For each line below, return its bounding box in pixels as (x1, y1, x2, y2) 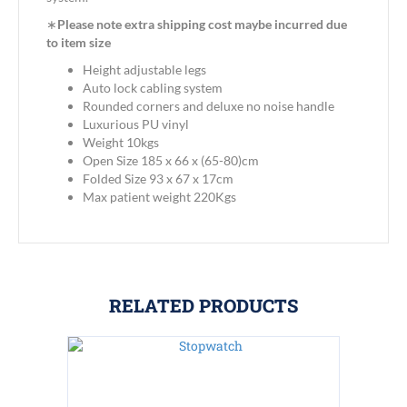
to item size (46, 35, 111, 51)
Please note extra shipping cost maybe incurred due (57, 16, 347, 33)
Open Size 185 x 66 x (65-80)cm (83, 153, 259, 169)
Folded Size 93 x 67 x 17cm (83, 171, 233, 187)
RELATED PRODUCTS (109, 293, 298, 318)
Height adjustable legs (83, 62, 206, 78)
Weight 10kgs (83, 134, 159, 151)
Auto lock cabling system (83, 80, 223, 96)
